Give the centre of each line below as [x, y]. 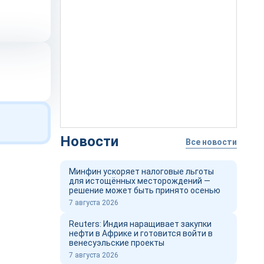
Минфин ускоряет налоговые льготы [141, 171]
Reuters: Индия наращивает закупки [140, 224]
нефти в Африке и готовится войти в [141, 233]
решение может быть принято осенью [145, 190]
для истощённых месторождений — [140, 181]
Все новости [211, 142]
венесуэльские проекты [117, 243]
